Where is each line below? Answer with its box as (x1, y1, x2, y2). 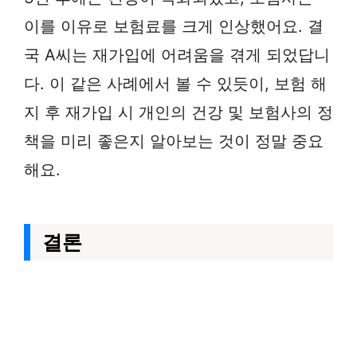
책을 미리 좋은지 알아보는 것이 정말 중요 (24, 131, 324, 151)
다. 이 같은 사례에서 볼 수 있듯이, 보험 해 (24, 74, 327, 93)
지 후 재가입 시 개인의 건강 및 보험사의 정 (24, 103, 333, 122)
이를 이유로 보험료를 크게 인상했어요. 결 (24, 17, 324, 36)
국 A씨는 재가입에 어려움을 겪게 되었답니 (24, 45, 330, 65)
